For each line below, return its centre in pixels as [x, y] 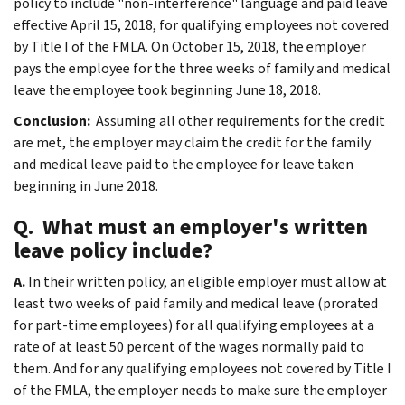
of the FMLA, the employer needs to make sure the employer [200, 390]
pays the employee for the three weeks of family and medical [202, 68]
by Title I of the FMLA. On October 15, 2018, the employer [190, 46]
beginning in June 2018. [86, 185]
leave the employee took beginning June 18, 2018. [167, 89]
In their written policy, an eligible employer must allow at [207, 281]
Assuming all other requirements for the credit [239, 120]
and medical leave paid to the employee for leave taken [184, 164]
